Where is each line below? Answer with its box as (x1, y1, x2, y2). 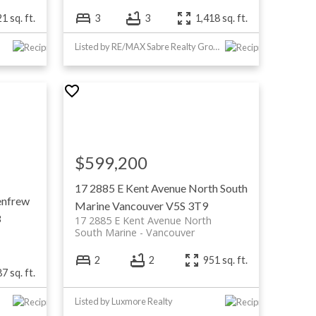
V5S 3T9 (165, 198, 208, 212)
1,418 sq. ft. (195, 12, 248, 25)
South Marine (74, 225, 137, 239)
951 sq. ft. (203, 254, 248, 267)
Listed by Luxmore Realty (74, 295, 173, 307)
